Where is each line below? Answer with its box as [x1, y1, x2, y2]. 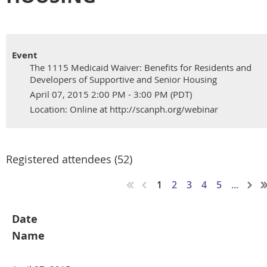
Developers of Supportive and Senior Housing [30, 73, 217, 86]
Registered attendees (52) [6, 152, 132, 167]
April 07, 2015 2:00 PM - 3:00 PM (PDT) [30, 88, 192, 101]
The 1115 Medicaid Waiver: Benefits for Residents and [30, 61, 252, 74]
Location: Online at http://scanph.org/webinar [30, 103, 218, 116]
